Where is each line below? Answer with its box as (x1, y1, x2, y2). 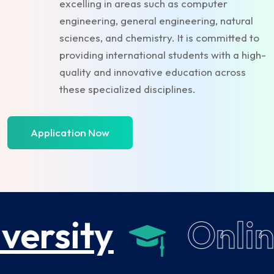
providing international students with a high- (59, 48, 266, 61)
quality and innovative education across (59, 65, 246, 78)
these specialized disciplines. (59, 82, 196, 95)
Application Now (31, 125, 109, 139)
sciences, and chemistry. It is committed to (59, 31, 259, 44)
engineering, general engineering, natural (59, 13, 253, 27)
